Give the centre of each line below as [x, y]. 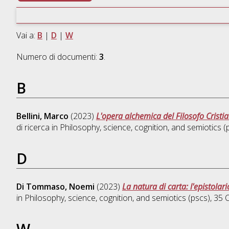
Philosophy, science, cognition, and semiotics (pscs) [117, 198]
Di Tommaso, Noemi [55, 187]
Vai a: [27, 36]
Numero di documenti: [58, 57]
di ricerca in [38, 128]
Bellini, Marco [42, 116]
